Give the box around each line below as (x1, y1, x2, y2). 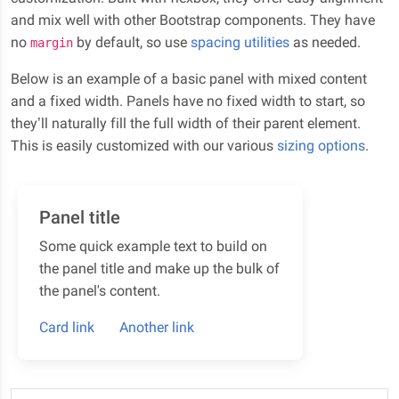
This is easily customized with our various (11, 137, 277, 154)
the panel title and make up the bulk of (39, 260, 280, 277)
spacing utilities (191, 34, 289, 51)
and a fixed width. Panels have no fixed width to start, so (11, 93, 365, 110)
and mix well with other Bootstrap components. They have (11, 12, 375, 28)
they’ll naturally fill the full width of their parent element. (11, 115, 361, 132)
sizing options (277, 137, 365, 154)
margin (30, 36, 73, 50)
